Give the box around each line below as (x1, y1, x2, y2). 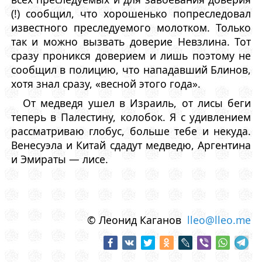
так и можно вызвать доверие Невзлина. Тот (11, 35, 251, 49)
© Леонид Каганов (87, 212, 188, 227)
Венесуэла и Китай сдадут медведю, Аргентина (11, 137, 251, 152)
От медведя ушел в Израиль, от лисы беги (23, 95, 251, 110)
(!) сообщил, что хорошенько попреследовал (11, 6, 251, 21)
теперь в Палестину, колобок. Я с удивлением (11, 109, 251, 124)
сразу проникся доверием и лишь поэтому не (11, 49, 251, 63)
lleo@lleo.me (187, 212, 251, 227)
